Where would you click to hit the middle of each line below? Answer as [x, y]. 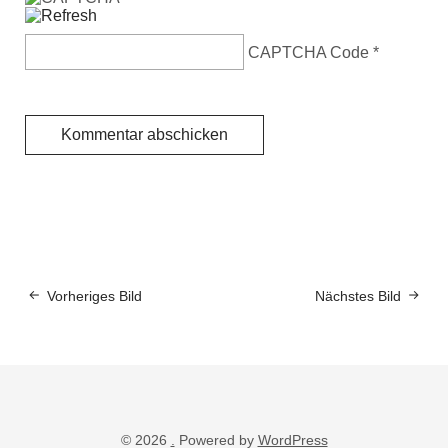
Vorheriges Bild [94, 296]
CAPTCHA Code [308, 52]
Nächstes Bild [358, 296]
